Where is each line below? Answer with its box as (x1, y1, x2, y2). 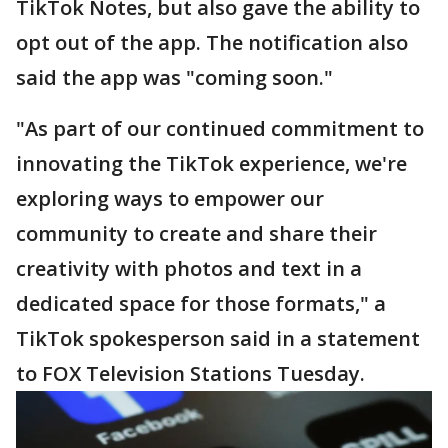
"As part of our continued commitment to (16, 115, 424, 142)
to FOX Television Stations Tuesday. (16, 360, 370, 387)
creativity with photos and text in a (16, 255, 362, 282)
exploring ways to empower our (16, 185, 324, 212)
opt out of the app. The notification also (16, 29, 408, 56)
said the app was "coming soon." (16, 64, 338, 91)
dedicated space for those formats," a (16, 290, 386, 317)
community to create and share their (16, 220, 377, 247)
